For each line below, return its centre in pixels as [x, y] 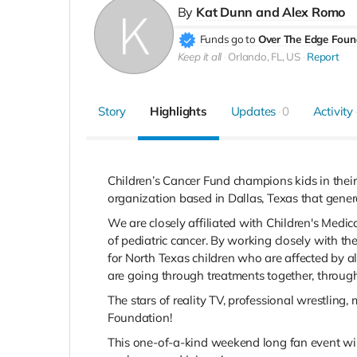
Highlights [178, 111]
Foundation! [139, 317]
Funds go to [228, 39]
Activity [333, 111]
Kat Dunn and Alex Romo [271, 12]
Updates [253, 111]
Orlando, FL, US [264, 57]
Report [323, 57]
